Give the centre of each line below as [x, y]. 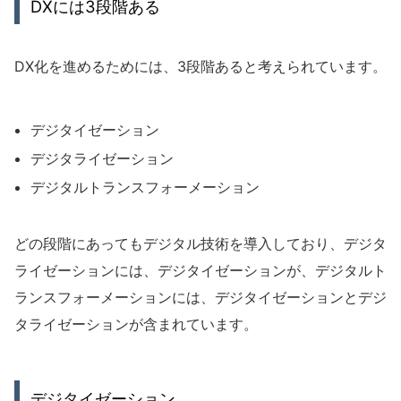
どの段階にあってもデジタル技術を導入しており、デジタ [200, 243]
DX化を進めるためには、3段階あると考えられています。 [200, 66]
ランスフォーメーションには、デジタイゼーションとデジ [200, 297]
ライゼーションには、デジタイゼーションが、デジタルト [200, 270]
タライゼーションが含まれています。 [136, 324]
